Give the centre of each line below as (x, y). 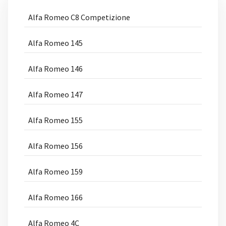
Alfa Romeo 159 (55, 172)
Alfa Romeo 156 (55, 146)
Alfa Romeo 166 (55, 197)
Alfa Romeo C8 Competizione (79, 17)
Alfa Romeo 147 (55, 94)
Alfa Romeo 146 (55, 69)
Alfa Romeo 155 (55, 120)
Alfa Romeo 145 (55, 43)
